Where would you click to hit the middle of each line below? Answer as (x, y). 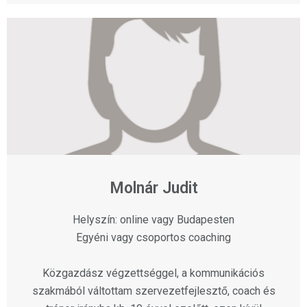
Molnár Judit (153, 188)
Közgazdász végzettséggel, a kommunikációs (153, 273)
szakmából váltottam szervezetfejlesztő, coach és (153, 291)
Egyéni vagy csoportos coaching (153, 238)
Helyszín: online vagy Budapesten (153, 220)
